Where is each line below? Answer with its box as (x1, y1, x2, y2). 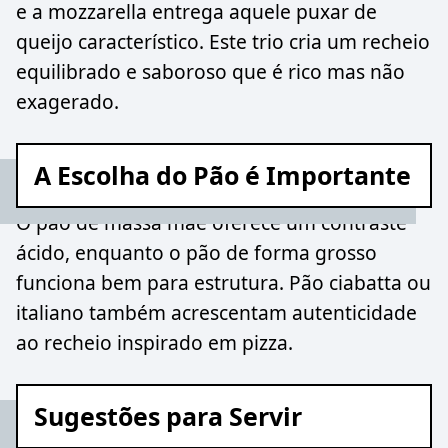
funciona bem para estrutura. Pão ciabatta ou (16, 268, 431, 296)
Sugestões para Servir (34, 398, 302, 433)
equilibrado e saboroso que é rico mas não (16, 58, 405, 86)
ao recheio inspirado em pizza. (16, 328, 293, 356)
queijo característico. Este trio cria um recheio (16, 28, 430, 56)
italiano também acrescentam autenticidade (16, 298, 417, 326)
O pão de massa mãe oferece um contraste (16, 208, 407, 236)
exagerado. (16, 88, 119, 116)
